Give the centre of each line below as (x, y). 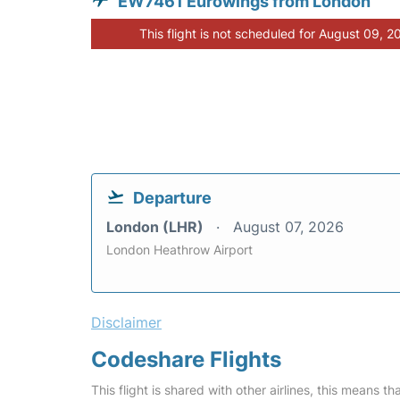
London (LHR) (157, 226)
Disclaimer (126, 322)
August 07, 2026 (288, 226)
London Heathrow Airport (179, 249)
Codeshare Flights (186, 359)
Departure (172, 197)
